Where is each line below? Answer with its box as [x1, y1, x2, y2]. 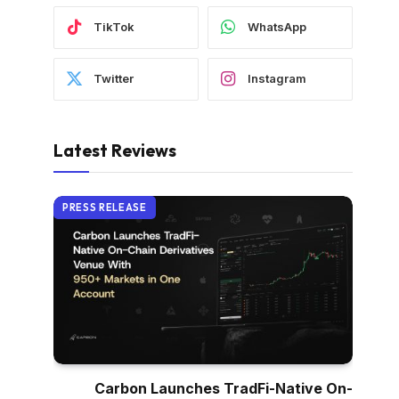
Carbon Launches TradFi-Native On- [94, 379, 353, 397]
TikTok [94, 20, 134, 35]
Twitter [94, 71, 134, 86]
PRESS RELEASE [62, 200, 147, 214]
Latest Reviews [53, 139, 176, 161]
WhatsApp [248, 20, 306, 35]
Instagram [248, 71, 306, 86]
